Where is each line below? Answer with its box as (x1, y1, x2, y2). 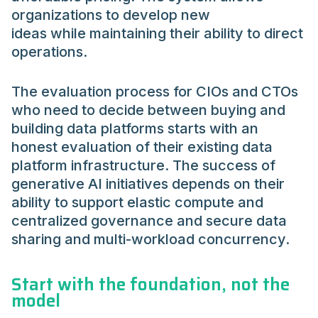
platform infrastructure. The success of (11, 157, 275, 175)
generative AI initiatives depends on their (11, 175, 285, 193)
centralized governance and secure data (11, 212, 287, 230)
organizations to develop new (11, 6, 210, 24)
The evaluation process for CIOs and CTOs (11, 83, 298, 101)
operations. (11, 43, 87, 61)
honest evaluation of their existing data (11, 138, 273, 156)
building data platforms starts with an (11, 120, 258, 138)
